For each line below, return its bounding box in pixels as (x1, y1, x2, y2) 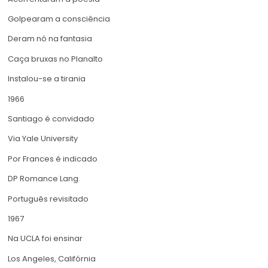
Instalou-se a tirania (8, 73, 86, 85)
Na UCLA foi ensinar (8, 233, 83, 245)
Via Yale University (8, 133, 78, 145)
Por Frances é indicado (8, 153, 98, 165)
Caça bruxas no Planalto (8, 53, 103, 65)
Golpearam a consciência (8, 13, 110, 25)
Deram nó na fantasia (8, 33, 92, 45)
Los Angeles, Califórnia (8, 252, 96, 264)
